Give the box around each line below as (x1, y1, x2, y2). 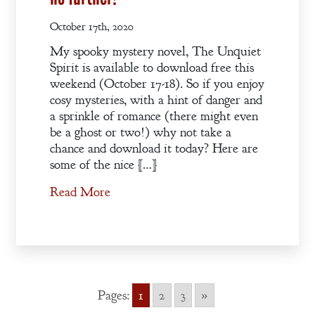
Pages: (98, 287, 129, 304)
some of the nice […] (50, 156, 157, 174)
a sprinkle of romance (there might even (50, 108, 258, 125)
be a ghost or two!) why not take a (50, 124, 231, 141)
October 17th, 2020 (50, 19, 134, 34)
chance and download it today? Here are (50, 140, 258, 157)
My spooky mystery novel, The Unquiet (50, 43, 261, 60)
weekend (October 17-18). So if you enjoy (50, 75, 264, 93)
